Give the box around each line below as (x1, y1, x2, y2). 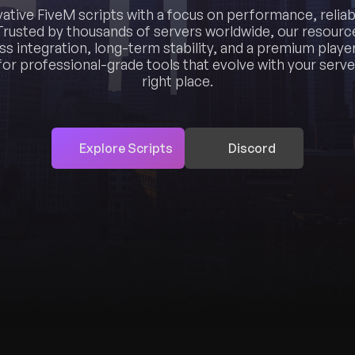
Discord (228, 139, 276, 156)
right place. (142, 71, 213, 90)
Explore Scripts (79, 139, 173, 156)
